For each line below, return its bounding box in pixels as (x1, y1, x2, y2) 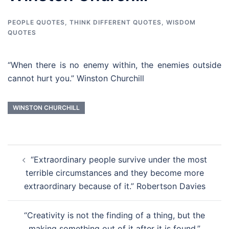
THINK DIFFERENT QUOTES (70, 18, 162, 26)
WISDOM (166, 18, 196, 26)
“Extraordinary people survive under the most (30, 154, 207, 165)
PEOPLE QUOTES (8, 18, 65, 26)
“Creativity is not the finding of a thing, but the (24, 210, 205, 220)
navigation (7, 158, 70, 173)
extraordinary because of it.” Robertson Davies (24, 181, 205, 191)
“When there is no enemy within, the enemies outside (8, 60, 221, 70)
